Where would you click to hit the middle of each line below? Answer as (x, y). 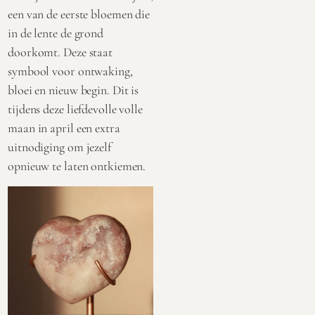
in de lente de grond (56, 33)
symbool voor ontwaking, (70, 71)
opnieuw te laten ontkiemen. (77, 166)
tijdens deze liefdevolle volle (75, 109)
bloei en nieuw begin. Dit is (73, 90)
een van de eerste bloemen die (79, 14)
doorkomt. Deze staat (60, 52)
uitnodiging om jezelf (59, 147)
